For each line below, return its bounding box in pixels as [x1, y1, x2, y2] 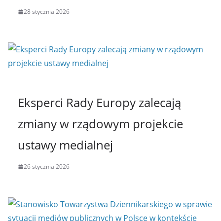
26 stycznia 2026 [24, 162, 70, 171]
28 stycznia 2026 [24, 7, 70, 16]
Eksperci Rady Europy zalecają [18, 94, 181, 111]
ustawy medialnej [18, 137, 116, 153]
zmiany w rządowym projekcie [18, 115, 183, 132]
